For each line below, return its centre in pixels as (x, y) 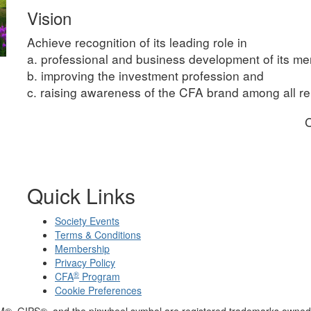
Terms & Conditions (98, 235)
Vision (49, 18)
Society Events (87, 221)
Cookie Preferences (98, 290)
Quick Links (81, 195)
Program (100, 276)
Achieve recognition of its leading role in (137, 42)
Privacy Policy (85, 262)
